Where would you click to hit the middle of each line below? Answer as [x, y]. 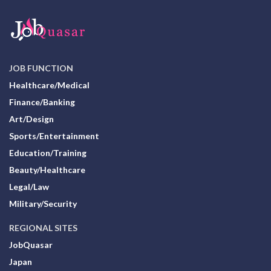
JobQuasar [31, 244]
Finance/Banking [42, 102]
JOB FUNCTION [41, 68]
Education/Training [48, 152]
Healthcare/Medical [49, 85]
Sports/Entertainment [54, 135]
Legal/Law [29, 186]
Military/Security [43, 203]
